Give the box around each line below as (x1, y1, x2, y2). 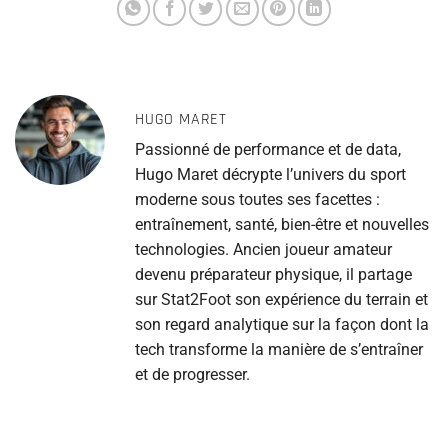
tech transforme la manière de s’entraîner (135, 339, 423, 359)
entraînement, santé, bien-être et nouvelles (135, 214, 429, 234)
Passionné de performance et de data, (135, 139, 401, 159)
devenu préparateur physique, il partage (135, 264, 412, 284)
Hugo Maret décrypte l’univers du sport (135, 164, 406, 184)
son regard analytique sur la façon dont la (135, 314, 429, 334)
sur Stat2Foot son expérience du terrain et (135, 289, 428, 309)
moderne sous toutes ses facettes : (135, 189, 380, 209)
